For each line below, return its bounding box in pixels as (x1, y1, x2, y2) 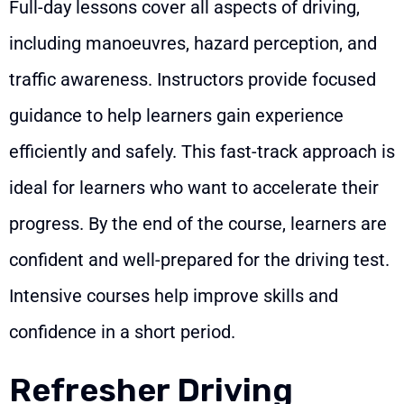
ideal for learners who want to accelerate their (9, 177, 379, 199)
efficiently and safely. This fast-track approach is (9, 141, 395, 163)
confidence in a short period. (9, 321, 235, 344)
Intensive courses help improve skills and (9, 285, 338, 308)
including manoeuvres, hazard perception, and (9, 32, 377, 55)
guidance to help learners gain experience (9, 105, 344, 127)
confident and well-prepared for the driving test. (9, 249, 390, 271)
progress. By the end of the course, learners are (9, 213, 387, 235)
